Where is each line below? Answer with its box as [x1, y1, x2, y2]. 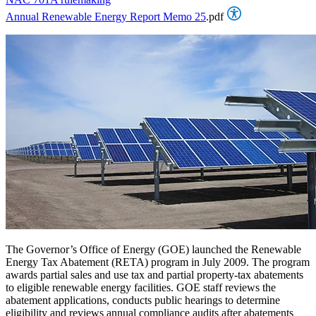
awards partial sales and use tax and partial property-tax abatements [6, 268, 303, 281]
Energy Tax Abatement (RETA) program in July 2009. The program [6, 255, 310, 268]
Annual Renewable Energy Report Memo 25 [6, 10, 206, 23]
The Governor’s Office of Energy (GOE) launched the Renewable [6, 243, 301, 255]
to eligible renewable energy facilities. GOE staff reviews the [6, 281, 276, 293]
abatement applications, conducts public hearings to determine [6, 293, 280, 306]
